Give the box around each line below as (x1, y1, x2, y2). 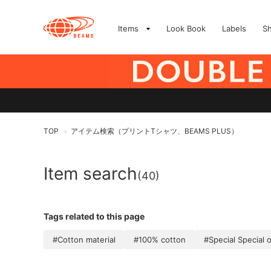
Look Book (166, 24, 206, 33)
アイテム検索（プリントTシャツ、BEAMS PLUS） (71, 126, 238, 135)
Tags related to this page (44, 211, 145, 221)
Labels (222, 24, 246, 33)
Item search (44, 163, 137, 184)
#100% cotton (134, 235, 186, 244)
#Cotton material (53, 235, 116, 244)
